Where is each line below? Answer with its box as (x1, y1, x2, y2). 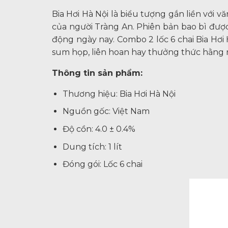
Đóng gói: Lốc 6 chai (62, 159, 142, 169)
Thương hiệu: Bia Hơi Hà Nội (62, 89, 176, 99)
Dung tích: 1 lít (62, 141, 122, 152)
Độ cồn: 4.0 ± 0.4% (62, 124, 135, 134)
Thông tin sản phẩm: (52, 68, 142, 78)
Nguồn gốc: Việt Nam (62, 106, 150, 117)
